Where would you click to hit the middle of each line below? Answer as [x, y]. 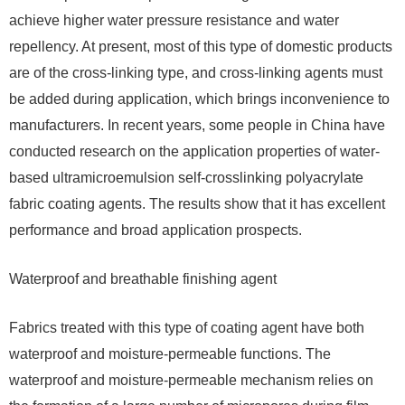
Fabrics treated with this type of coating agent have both [187, 328]
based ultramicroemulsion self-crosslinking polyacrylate [186, 178]
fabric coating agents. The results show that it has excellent [197, 204]
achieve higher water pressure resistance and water [174, 21]
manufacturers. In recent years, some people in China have [197, 126]
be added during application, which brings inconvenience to [199, 99]
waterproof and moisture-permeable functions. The [170, 354]
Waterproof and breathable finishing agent [143, 279]
